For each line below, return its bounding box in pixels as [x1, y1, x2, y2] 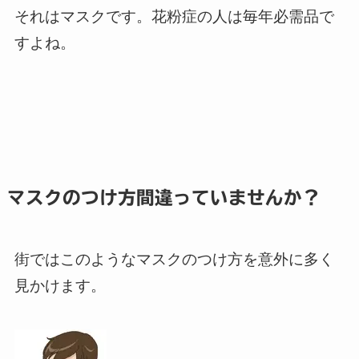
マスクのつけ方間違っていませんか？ [6, 188, 321, 208]
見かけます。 [14, 277, 106, 295]
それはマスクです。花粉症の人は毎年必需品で [14, 8, 334, 26]
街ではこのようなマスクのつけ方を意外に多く [14, 251, 334, 268]
